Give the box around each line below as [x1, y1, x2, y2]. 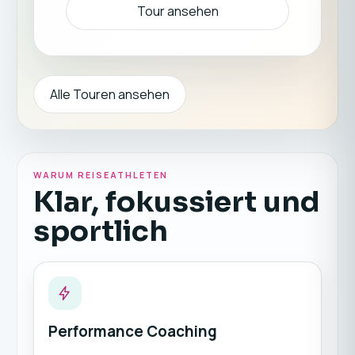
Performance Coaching [48, 321, 217, 342]
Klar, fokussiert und [32, 184, 320, 219]
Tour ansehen [136, 2, 219, 20]
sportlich [32, 213, 168, 249]
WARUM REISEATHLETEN [32, 169, 168, 181]
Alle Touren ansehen [49, 86, 170, 103]
